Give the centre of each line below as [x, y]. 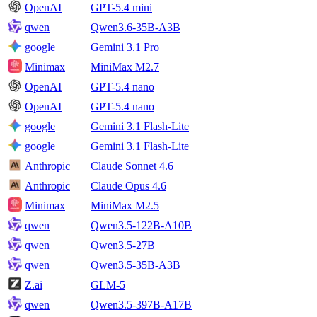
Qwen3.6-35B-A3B [136, 28]
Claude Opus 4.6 [128, 186]
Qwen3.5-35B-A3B [136, 265]
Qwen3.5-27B [123, 246]
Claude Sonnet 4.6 [132, 166]
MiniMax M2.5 [125, 206]
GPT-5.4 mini [121, 8]
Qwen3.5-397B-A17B [141, 305]
